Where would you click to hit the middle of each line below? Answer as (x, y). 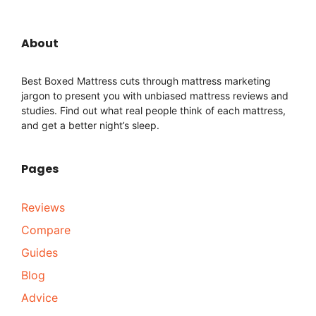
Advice (39, 297)
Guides (39, 252)
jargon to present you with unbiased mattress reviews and (155, 95)
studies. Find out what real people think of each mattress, (153, 110)
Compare (46, 230)
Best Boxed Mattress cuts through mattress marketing (146, 80)
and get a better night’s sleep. (90, 125)
